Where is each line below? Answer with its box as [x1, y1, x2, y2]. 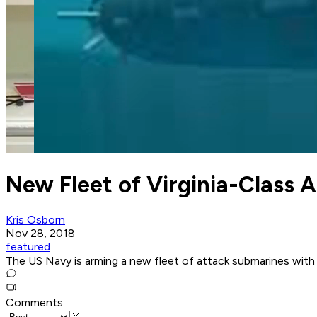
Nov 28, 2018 [6, 226, 75, 241]
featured [6, 240, 50, 254]
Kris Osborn [6, 213, 65, 227]
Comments [6, 296, 63, 310]
